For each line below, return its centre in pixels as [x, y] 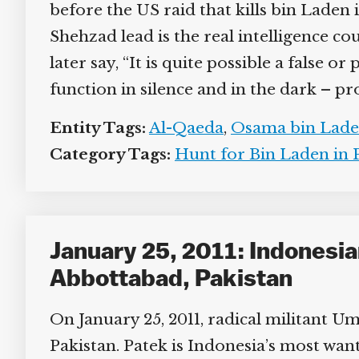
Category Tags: [104, 154]
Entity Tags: [92, 128]
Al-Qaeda [180, 128]
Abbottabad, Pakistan [165, 280]
